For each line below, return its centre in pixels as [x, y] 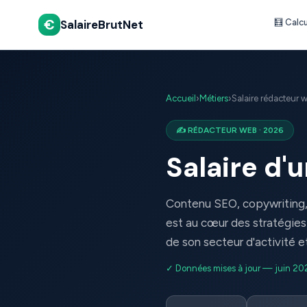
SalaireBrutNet [102, 25]
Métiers [214, 98]
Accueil [181, 98]
